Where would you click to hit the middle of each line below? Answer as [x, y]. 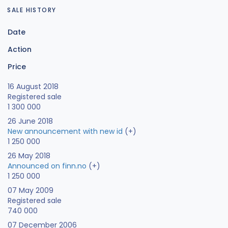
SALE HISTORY [32, 10]
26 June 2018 [30, 121]
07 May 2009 [31, 191]
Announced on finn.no [47, 166]
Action [20, 50]
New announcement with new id [65, 132]
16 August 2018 [33, 87]
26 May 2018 [29, 156]
